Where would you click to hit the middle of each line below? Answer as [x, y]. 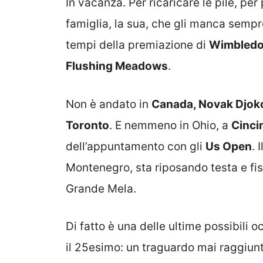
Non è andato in [109, 104]
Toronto [87, 125]
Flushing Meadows [117, 66]
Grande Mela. [101, 188]
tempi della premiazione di [137, 45]
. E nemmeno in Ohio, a [170, 125]
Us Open [229, 146]
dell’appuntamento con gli [136, 146]
